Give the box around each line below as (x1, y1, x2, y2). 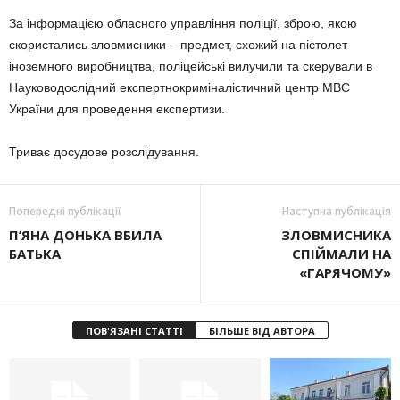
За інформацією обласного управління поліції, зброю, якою (9, 16, 357, 30)
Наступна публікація (282, 204, 391, 219)
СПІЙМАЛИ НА (292, 245, 391, 262)
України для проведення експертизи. (9, 102, 225, 116)
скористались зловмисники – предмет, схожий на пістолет (9, 37, 347, 52)
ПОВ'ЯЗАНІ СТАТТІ (85, 324, 183, 337)
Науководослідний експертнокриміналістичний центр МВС (9, 80, 350, 95)
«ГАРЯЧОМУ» (299, 263, 391, 281)
